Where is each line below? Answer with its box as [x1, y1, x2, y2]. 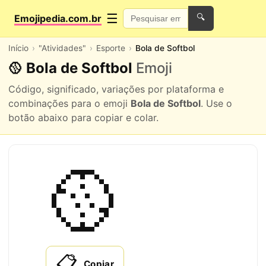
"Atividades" [39, 43, 86, 53]
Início [8, 43, 28, 53]
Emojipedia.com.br [14, 12, 102, 24]
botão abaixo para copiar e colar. [8, 112, 159, 123]
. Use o [201, 97, 232, 109]
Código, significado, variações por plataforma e [8, 83, 224, 95]
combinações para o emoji [8, 97, 131, 109]
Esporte [96, 43, 125, 53]
